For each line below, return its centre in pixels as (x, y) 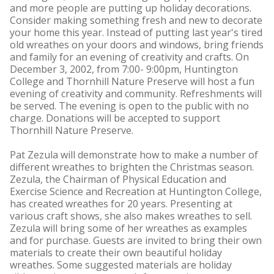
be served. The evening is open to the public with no (129, 106)
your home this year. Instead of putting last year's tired (136, 32)
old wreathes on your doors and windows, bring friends (137, 45)
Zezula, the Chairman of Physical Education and (118, 179)
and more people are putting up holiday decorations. (131, 8)
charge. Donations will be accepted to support (115, 118)
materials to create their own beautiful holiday (116, 253)
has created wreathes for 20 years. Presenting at (121, 204)
